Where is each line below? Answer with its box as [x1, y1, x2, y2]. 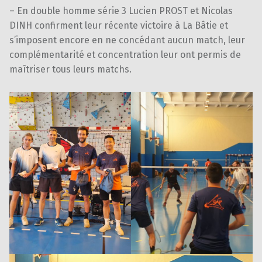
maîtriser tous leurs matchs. [9, 63, 132, 75]
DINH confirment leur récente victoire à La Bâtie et [9, 19, 228, 31]
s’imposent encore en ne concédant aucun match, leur [9, 34, 245, 46]
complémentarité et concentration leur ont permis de [9, 49, 241, 60]
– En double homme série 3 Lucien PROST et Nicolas [9, 5, 233, 16]
